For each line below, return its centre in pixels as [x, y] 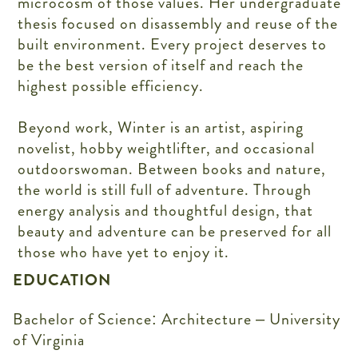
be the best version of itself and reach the [161, 65]
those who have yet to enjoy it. [124, 252]
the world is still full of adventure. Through [165, 189]
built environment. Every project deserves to [173, 44]
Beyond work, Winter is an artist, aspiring [161, 127]
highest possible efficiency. [111, 86]
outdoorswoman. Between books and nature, [172, 169]
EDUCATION [62, 280]
